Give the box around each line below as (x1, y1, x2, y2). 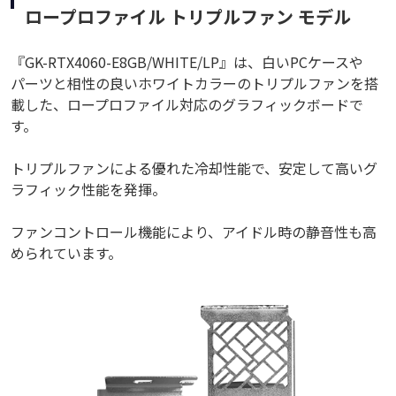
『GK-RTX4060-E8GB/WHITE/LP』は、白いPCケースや (11, 50, 363, 72)
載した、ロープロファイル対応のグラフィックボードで (11, 93, 363, 115)
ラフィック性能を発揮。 (11, 178, 166, 200)
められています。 (11, 241, 122, 263)
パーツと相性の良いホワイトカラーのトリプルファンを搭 (11, 72, 378, 94)
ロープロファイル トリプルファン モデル (25, 3, 351, 29)
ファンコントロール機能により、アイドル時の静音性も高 (11, 220, 377, 242)
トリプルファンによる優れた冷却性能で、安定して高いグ (11, 156, 377, 179)
